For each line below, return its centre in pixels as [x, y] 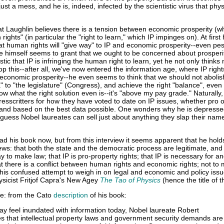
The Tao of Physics [130, 180]
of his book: [107, 195]
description [71, 195]
